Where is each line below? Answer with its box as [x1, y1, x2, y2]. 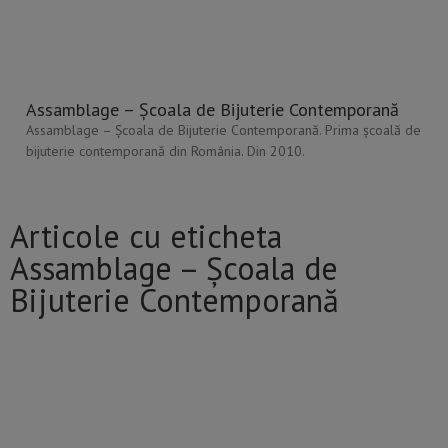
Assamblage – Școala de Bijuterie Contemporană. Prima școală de [26, 121, 421, 140]
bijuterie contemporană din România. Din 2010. [26, 142, 305, 161]
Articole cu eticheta [10, 215, 282, 258]
